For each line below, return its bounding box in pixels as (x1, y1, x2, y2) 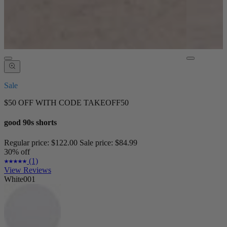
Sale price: (80, 138, 115, 147)
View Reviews (4, 165, 51, 174)
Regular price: (4, 138, 51, 147)
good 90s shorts (4, 118, 57, 127)
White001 (4, 174, 35, 183)
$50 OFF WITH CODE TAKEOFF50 (4, 98, 129, 107)
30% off (4, 147, 30, 156)
